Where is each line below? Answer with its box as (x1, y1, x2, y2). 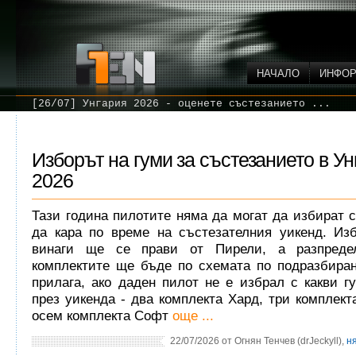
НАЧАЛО (257, 68, 300, 79)
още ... (172, 308, 214, 323)
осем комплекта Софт (32, 308, 168, 323)
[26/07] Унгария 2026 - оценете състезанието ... (32, 98, 331, 110)
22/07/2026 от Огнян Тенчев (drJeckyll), (170, 335, 346, 346)
